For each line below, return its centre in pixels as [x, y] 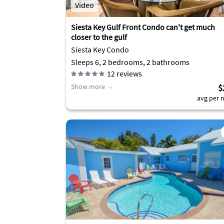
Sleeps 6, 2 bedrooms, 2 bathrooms [130, 62]
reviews [128, 73]
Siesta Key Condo [100, 49]
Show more [88, 86]
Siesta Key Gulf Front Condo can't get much [143, 27]
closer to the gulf [99, 37]
